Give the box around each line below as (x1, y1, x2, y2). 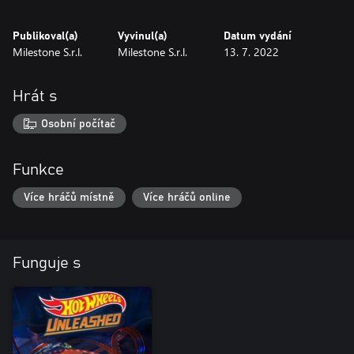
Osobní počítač (41, 118, 116, 130)
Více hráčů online (143, 192, 231, 204)
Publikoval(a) (13, 30, 78, 42)
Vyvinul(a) (118, 30, 168, 42)
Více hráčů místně (24, 192, 115, 204)
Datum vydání (223, 30, 292, 42)
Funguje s (13, 254, 81, 271)
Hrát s (13, 88, 57, 104)
